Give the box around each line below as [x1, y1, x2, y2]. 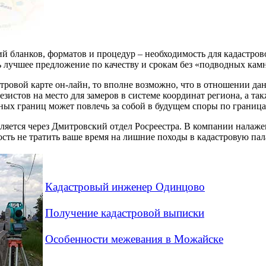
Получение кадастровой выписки [45, 206, 204, 219]
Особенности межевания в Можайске [45, 232, 223, 245]
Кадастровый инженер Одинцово [45, 180, 205, 193]
